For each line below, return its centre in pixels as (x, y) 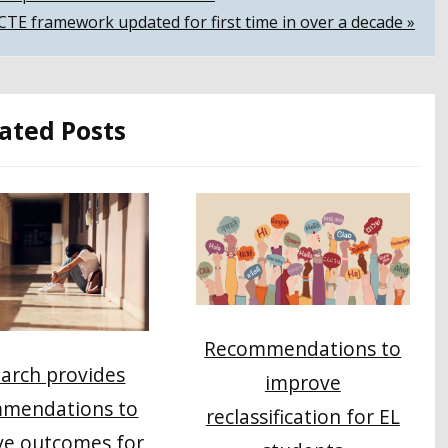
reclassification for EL (302, 417)
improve (302, 383)
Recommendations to (303, 349)
